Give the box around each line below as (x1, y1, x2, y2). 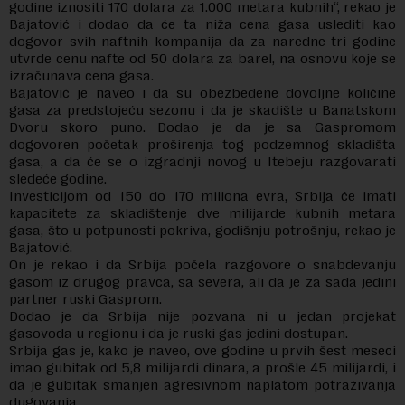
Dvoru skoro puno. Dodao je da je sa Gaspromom (9, 118, 396, 136)
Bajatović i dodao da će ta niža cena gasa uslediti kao (9, 15, 396, 33)
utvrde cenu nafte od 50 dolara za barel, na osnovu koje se (9, 50, 396, 67)
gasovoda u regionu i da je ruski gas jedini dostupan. (9, 325, 352, 342)
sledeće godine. (9, 170, 110, 187)
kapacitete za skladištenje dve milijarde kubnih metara (9, 204, 396, 221)
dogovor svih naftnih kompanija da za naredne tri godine (9, 33, 396, 50)
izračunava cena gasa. (9, 67, 157, 84)
